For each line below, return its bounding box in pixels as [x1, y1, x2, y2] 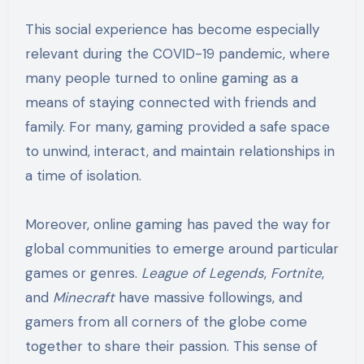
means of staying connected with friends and [24, 93, 316, 111]
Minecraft [52, 288, 115, 306]
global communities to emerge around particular [24, 239, 339, 258]
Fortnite [270, 263, 322, 282]
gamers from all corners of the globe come [24, 312, 307, 331]
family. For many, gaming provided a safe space [24, 117, 330, 136]
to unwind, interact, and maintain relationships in [24, 141, 335, 160]
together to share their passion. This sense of [24, 336, 318, 355]
